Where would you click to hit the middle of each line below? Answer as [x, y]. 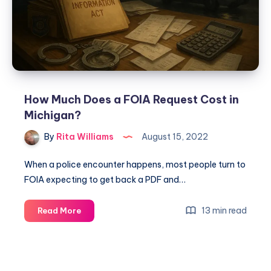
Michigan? [53, 116]
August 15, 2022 [174, 137]
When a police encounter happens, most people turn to [135, 165]
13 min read [223, 211]
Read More [59, 211]
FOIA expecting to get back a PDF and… [105, 180]
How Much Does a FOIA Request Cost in [132, 100]
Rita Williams [84, 137]
